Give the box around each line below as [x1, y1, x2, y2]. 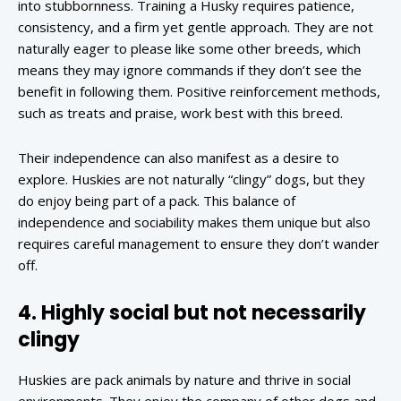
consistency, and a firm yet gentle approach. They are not [18, 18, 373, 37]
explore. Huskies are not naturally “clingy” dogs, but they [18, 170, 365, 189]
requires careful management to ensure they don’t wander [18, 235, 380, 253]
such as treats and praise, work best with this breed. [18, 104, 343, 123]
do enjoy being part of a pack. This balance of [18, 192, 295, 210]
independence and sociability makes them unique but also [18, 213, 371, 232]
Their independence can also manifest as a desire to [18, 149, 339, 167]
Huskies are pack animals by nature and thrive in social [18, 371, 351, 389]
